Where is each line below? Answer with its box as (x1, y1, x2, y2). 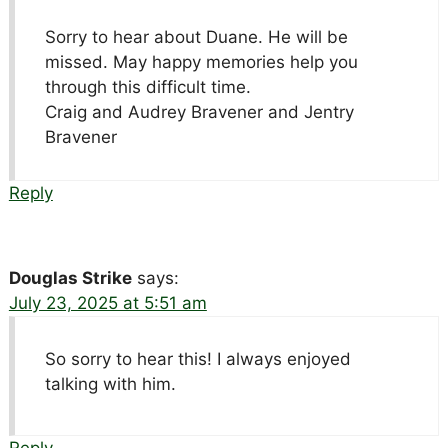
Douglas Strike (8, 267, 132, 288)
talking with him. (44, 373, 176, 394)
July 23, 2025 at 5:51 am (8, 292, 207, 313)
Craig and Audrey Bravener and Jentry (44, 101, 354, 122)
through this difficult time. (44, 76, 251, 97)
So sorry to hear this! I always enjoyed (44, 348, 351, 369)
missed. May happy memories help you (44, 51, 358, 72)
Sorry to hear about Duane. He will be (44, 26, 348, 47)
